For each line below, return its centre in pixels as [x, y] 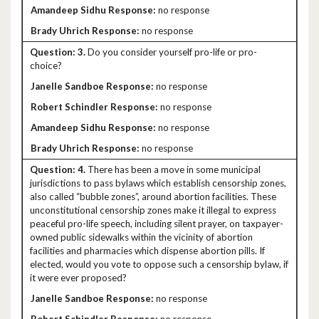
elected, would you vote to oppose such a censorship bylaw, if [159, 264]
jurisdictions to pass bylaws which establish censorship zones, [158, 183]
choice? [46, 66]
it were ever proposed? [78, 278]
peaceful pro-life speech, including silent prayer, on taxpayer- [157, 224]
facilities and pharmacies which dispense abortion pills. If [147, 251]
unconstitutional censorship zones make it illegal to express [153, 210]
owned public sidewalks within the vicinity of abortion [141, 237]
